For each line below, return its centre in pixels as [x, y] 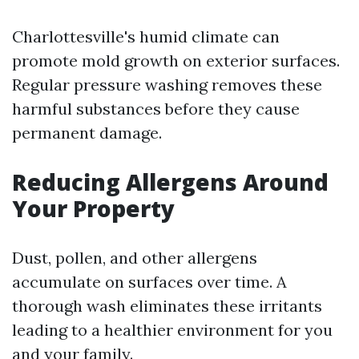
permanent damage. [87, 133]
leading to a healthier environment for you [172, 330]
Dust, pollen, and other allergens [135, 258]
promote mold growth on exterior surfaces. [176, 61]
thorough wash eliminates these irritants [167, 306]
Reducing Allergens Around [170, 182]
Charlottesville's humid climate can [146, 37]
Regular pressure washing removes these [167, 85]
